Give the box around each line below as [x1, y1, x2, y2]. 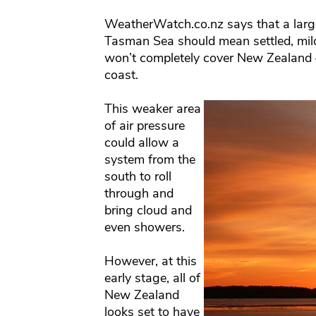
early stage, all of [104, 269, 200, 287]
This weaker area [104, 100, 201, 118]
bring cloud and [104, 202, 192, 219]
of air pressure [104, 117, 185, 135]
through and [104, 185, 174, 202]
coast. [104, 66, 138, 84]
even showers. [104, 219, 185, 236]
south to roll [104, 168, 171, 186]
